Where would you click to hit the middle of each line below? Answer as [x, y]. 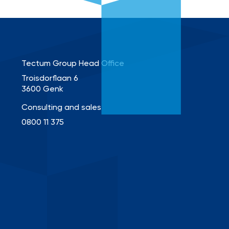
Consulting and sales [61, 108]
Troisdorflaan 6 [50, 79]
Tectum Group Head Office [73, 64]
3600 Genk [42, 89]
